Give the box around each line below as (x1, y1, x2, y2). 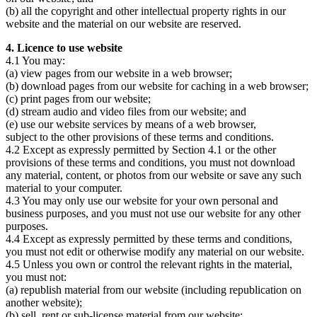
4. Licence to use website (6, 41, 122, 54)
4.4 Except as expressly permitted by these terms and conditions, (6, 232, 292, 245)
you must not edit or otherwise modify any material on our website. (6, 245, 304, 258)
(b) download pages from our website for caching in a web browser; (6, 79, 309, 92)
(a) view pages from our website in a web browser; (6, 67, 232, 79)
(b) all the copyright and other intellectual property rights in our (6, 4, 286, 17)
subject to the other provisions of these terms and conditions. (6, 130, 274, 143)
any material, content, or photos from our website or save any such (6, 168, 301, 181)
